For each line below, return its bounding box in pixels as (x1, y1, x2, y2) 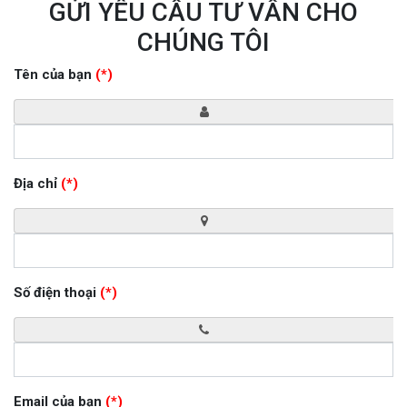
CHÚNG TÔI (137, 26, 270, 57)
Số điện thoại (14, 283, 100, 301)
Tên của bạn (14, 65, 95, 83)
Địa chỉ (14, 174, 61, 192)
